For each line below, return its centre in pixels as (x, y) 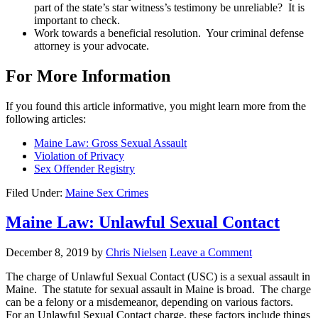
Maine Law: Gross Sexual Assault (110, 143)
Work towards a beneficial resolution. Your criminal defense (169, 33)
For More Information (88, 76)
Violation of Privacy (79, 155)
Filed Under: (35, 192)
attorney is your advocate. (94, 45)
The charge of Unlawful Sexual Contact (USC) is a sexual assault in (158, 277)
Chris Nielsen (136, 253)
